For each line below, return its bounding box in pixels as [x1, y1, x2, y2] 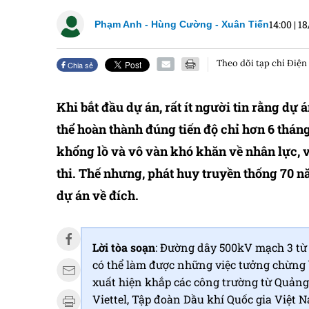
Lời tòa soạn [92, 240, 155, 255]
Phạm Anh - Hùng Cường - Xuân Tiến [94, 18, 269, 30]
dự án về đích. [57, 187, 139, 203]
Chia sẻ [66, 59, 94, 70]
